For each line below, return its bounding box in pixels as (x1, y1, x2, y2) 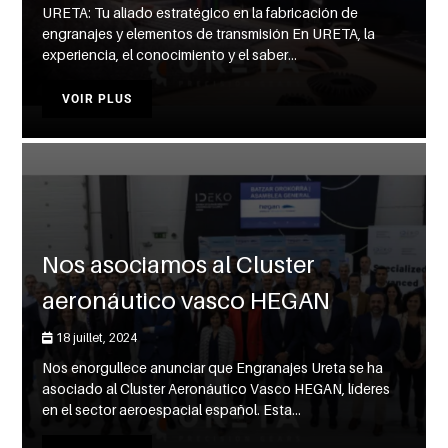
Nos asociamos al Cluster (42, 250, 316, 280)
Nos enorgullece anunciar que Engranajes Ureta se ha (42, 359, 384, 377)
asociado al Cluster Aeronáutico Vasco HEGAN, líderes (42, 380, 391, 398)
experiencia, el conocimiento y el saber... (42, 46, 298, 64)
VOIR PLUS (62, 92, 133, 107)
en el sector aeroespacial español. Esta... (42, 401, 302, 419)
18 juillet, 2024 (53, 330, 138, 346)
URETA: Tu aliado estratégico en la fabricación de (42, 4, 359, 22)
